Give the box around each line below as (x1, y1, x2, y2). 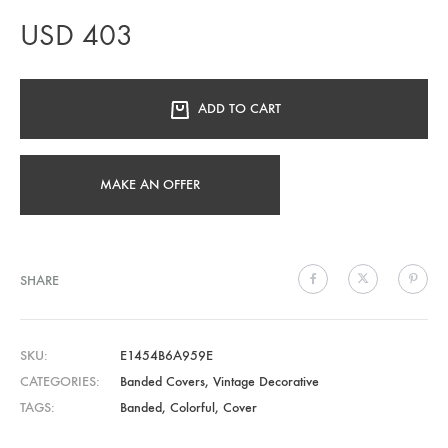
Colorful (170, 398, 215, 416)
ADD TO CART (197, 99, 281, 117)
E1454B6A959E (120, 346, 213, 364)
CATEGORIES (20, 372, 96, 390)
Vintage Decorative (213, 372, 319, 390)
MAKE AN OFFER (100, 175, 200, 193)
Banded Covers (120, 372, 205, 390)
